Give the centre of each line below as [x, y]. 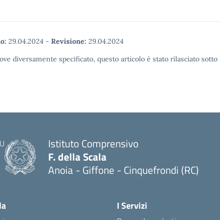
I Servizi [132, 206]
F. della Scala [77, 157]
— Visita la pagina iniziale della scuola [132, 183]
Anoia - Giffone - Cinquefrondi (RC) [124, 170]
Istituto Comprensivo [93, 143]
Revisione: [69, 41]
